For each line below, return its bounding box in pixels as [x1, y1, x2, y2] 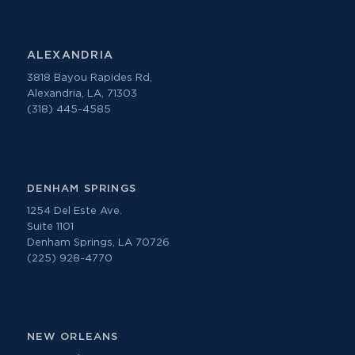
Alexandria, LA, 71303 [26, 89, 137, 100]
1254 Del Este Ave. [26, 205, 122, 216]
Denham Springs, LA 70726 [26, 237, 170, 248]
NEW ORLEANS [26, 331, 119, 342]
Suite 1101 [26, 221, 74, 232]
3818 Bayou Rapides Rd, [26, 73, 152, 84]
